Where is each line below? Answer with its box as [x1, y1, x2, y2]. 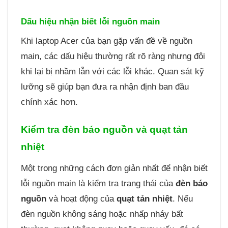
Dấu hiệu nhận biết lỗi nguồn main [20, 16, 160, 26]
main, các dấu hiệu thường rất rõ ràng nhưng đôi [20, 51, 205, 62]
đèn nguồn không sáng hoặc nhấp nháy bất [20, 209, 183, 219]
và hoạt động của [46, 194, 117, 204]
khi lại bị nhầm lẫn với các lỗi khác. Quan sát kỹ [20, 67, 204, 77]
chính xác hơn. [20, 97, 78, 107]
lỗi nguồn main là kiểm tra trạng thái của [20, 179, 176, 189]
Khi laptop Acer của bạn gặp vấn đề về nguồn [20, 36, 192, 46]
